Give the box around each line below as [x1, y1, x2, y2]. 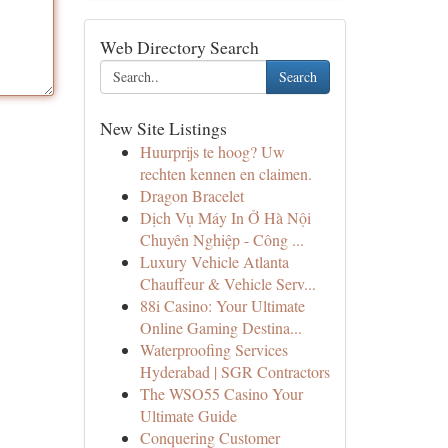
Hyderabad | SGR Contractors [139, 361, 330, 382]
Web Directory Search [99, 35, 259, 59]
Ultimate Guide [139, 405, 237, 426]
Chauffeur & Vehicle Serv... [139, 273, 316, 294]
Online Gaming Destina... [139, 317, 302, 338]
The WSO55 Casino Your [139, 383, 303, 404]
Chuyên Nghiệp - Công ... [139, 229, 304, 250]
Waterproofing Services [139, 339, 288, 360]
